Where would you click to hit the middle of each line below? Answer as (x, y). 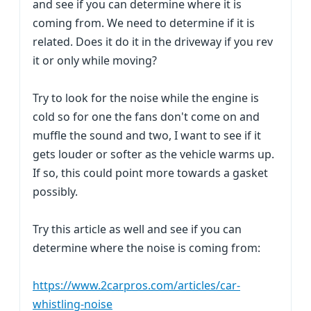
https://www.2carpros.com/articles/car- (136, 285)
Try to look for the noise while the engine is (146, 98)
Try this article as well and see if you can (137, 229)
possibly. (55, 192)
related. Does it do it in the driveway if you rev (153, 42)
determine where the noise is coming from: (146, 248)
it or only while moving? (95, 60)
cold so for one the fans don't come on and (146, 117)
